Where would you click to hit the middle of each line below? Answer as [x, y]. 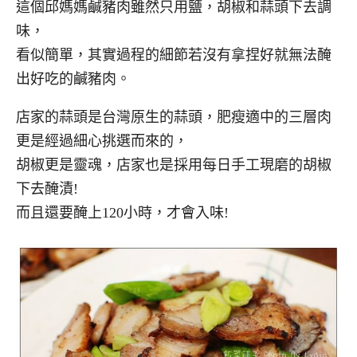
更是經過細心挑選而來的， [102, 141]
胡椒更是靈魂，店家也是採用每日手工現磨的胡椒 [174, 165]
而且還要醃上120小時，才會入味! [122, 213]
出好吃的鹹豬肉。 [73, 78]
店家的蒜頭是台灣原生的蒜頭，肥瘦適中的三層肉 [174, 118]
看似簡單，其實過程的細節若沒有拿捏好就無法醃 [174, 55]
